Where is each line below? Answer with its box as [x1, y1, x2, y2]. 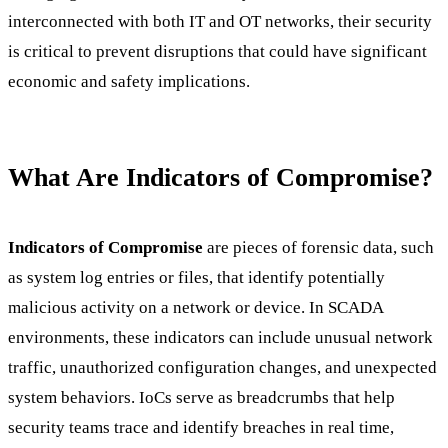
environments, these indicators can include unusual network [8, 327, 433, 347]
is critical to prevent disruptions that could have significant [8, 42, 427, 62]
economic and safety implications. [8, 72, 250, 92]
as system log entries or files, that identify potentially [8, 267, 385, 287]
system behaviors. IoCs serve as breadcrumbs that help [8, 387, 395, 407]
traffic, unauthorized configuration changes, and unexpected [8, 357, 437, 377]
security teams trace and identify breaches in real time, [8, 417, 394, 437]
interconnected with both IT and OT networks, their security [8, 12, 432, 32]
